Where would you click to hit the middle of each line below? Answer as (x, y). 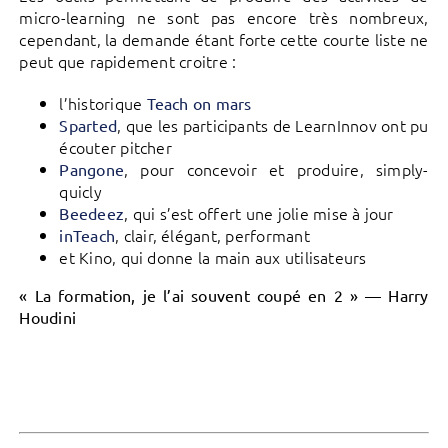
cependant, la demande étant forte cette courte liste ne (224, 39)
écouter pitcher (115, 147)
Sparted (88, 125)
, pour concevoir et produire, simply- (276, 169)
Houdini (48, 317)
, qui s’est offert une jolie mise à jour (259, 213)
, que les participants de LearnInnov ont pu (273, 125)
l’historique (103, 103)
